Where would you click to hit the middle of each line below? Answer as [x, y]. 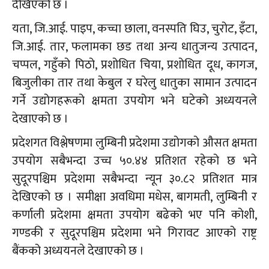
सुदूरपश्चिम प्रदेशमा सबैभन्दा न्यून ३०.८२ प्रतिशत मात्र [134, 179]
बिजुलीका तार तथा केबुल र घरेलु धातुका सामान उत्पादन [134, 83]
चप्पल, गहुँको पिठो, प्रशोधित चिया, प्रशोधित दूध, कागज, [134, 65]
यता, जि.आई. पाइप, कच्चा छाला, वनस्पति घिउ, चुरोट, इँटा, [134, 29]
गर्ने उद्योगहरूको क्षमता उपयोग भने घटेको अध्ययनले [134, 101]
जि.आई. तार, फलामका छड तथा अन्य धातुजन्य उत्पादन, [134, 47]
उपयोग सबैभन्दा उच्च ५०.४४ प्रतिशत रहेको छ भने [134, 161]
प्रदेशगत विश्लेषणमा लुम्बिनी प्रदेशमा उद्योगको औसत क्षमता [134, 143]
